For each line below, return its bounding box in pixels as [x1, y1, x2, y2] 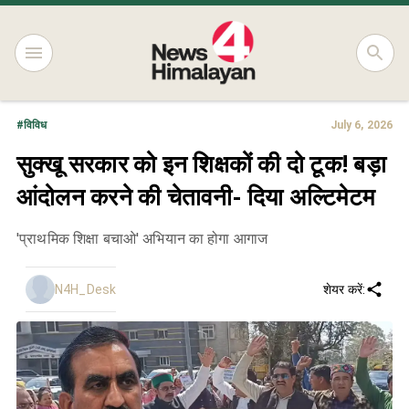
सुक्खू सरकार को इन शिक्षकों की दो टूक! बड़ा [16, 151, 386, 178]
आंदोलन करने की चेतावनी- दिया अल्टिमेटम [16, 184, 375, 211]
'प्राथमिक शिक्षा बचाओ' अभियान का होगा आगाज [16, 230, 268, 247]
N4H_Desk [55, 281, 117, 297]
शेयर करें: [323, 281, 365, 297]
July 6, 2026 [330, 119, 393, 131]
